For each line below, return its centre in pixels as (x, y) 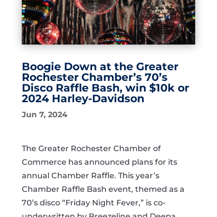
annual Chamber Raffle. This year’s (90, 176)
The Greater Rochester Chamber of (91, 148)
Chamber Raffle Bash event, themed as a (103, 189)
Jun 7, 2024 (44, 115)
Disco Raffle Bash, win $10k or (105, 88)
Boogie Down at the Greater (100, 67)
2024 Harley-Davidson (83, 99)
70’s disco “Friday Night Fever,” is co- (93, 203)
